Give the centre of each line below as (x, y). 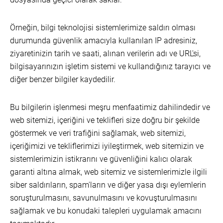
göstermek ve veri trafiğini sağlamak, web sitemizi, (98, 133)
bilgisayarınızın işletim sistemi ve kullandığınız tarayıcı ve (110, 66)
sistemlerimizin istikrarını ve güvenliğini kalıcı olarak (101, 159)
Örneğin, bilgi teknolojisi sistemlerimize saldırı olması (103, 28)
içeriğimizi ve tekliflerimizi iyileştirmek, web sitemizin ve (107, 146)
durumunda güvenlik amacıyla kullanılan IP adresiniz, (104, 41)
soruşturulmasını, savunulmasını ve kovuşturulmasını (104, 198)
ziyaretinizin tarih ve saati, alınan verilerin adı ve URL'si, (105, 54)
